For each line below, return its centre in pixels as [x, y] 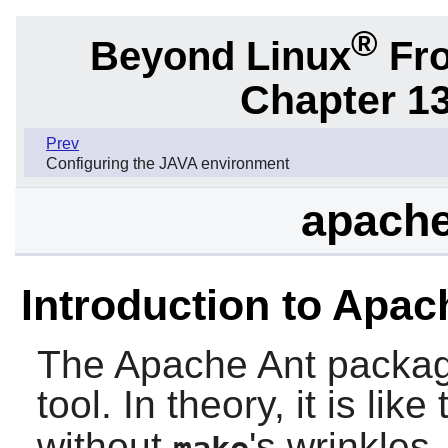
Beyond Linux [220, 55]
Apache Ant [214, 365]
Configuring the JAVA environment [167, 164]
